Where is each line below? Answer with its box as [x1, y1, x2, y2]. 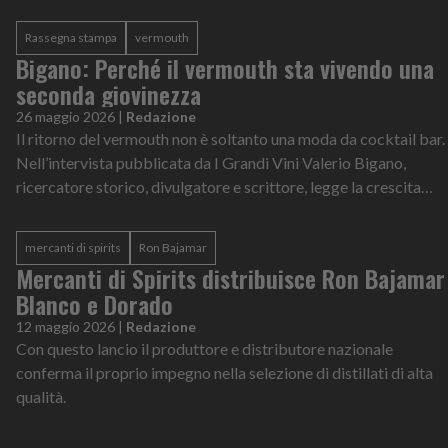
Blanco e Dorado [16, 286, 173, 323]
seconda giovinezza [16, 76, 201, 113]
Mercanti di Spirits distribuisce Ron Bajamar [16, 260, 445, 297]
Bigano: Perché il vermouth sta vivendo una [16, 50, 434, 87]
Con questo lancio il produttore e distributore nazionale [16, 339, 393, 359]
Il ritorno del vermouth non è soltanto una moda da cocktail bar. [16, 129, 445, 149]
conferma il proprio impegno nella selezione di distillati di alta [16, 363, 433, 383]
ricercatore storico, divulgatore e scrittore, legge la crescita [16, 177, 421, 197]
